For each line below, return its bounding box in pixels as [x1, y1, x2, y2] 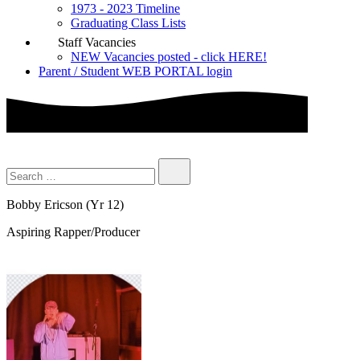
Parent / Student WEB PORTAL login [39, 63, 232, 78]
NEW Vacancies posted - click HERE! [71, 49, 267, 63]
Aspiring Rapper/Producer [6, 225, 140, 239]
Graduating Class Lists [71, 15, 186, 30]
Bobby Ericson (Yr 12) [6, 198, 124, 212]
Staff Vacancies [55, 35, 136, 49]
